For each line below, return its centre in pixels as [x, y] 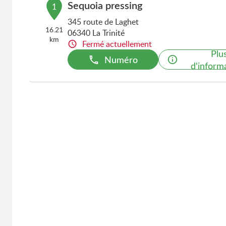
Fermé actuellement [117, 44]
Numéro [121, 59]
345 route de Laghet [103, 22]
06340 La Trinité [96, 33]
